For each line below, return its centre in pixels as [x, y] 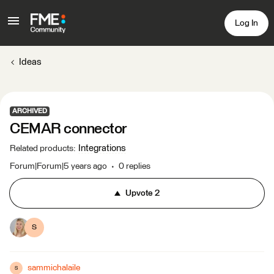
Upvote [139, 193]
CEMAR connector [68, 129]
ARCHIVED [30, 111]
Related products [42, 149]
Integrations [102, 148]
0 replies [135, 166]
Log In [246, 23]
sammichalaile [54, 268]
